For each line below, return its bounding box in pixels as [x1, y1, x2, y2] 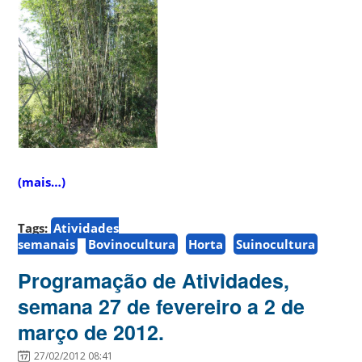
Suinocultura [236, 235, 316, 252]
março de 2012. [18, 317, 165, 347]
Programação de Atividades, [18, 265, 290, 295]
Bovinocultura [88, 235, 176, 252]
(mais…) [18, 173, 66, 190]
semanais [18, 235, 76, 252]
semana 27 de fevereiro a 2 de [18, 291, 305, 321]
